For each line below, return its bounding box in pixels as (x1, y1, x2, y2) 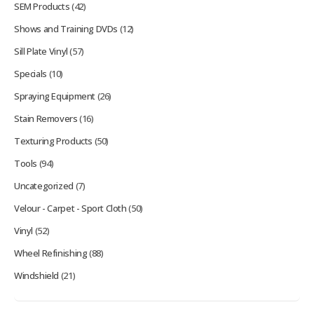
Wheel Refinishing (14, 246, 88, 259)
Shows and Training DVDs (14, 22, 118, 35)
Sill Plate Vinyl (14, 44, 68, 57)
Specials (14, 67, 47, 80)
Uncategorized (14, 179, 74, 192)
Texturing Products (14, 134, 93, 147)
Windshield (14, 268, 60, 282)
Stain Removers (14, 111, 78, 125)
